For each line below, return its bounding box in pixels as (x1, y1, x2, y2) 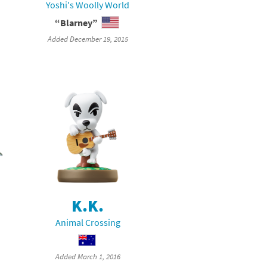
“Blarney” (54, 16, 98, 29)
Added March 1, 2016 (55, 252, 120, 262)
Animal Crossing (55, 216, 120, 229)
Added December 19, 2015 (47, 33, 128, 44)
